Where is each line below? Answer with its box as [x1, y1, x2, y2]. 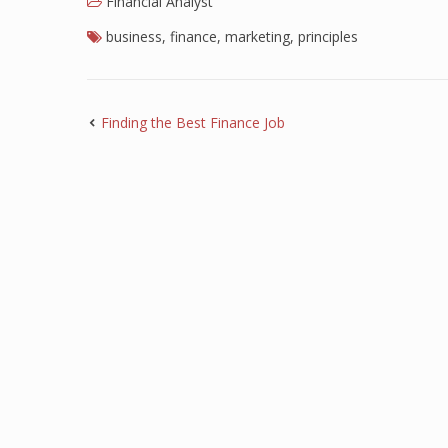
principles [298, 27, 358, 46]
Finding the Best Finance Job [101, 113, 285, 132]
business [106, 27, 162, 46]
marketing [225, 27, 290, 46]
